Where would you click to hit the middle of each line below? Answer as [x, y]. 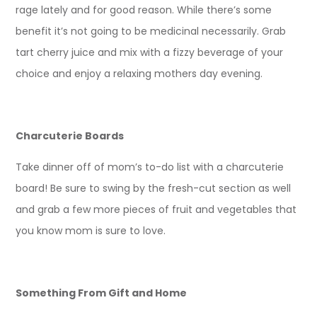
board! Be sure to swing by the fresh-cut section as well [154, 189]
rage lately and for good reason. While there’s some [144, 10]
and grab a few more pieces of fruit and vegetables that [156, 210]
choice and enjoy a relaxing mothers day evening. [139, 74]
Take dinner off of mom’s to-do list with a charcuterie [150, 167]
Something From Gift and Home [102, 293]
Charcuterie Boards [70, 136]
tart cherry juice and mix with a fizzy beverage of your [150, 53]
